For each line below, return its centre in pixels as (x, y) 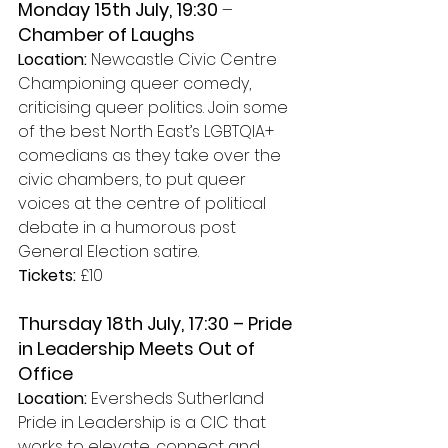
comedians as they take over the (151, 155)
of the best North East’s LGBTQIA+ (148, 131)
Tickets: (49, 275)
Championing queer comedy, (136, 83)
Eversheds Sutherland (177, 398)
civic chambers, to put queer (134, 179)
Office (47, 373)
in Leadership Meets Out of (138, 348)
